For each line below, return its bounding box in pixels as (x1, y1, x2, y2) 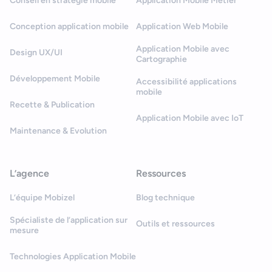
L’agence (10, 168, 49, 180)
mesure (10, 225, 39, 236)
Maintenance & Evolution (10, 126, 107, 137)
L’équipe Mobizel (10, 192, 75, 203)
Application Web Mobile (136, 21, 228, 32)
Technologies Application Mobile (10, 251, 136, 262)
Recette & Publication (10, 100, 95, 110)
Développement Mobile (10, 73, 100, 84)
